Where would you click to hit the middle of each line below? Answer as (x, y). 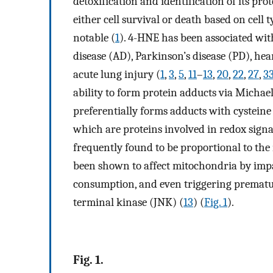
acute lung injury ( (117, 75)
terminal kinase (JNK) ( (128, 203)
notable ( (94, 38)
